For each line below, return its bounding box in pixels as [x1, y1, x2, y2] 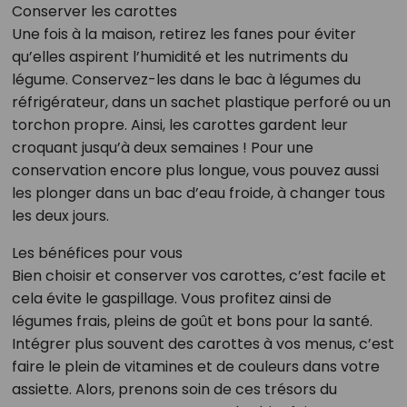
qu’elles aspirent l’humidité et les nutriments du [11, 45, 348, 67]
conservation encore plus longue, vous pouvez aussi [11, 159, 379, 181]
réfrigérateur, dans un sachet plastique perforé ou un [11, 91, 391, 113]
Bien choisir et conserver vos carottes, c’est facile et [11, 264, 386, 286]
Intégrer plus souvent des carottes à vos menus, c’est [11, 333, 394, 354]
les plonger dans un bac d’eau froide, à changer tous [11, 182, 385, 203]
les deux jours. [11, 204, 109, 226]
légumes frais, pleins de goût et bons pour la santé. [11, 310, 372, 332]
